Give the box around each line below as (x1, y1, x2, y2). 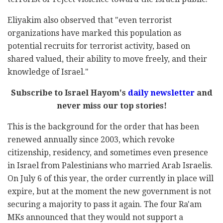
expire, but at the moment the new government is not (7, 186, 211, 196)
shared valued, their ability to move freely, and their (7, 54, 207, 64)
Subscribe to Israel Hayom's (10, 88, 128, 98)
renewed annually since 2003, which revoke (7, 134, 175, 144)
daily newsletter (127, 88, 195, 98)
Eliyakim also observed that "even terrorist (7, 15, 172, 25)
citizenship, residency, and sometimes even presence (7, 147, 208, 157)
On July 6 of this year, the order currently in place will (7, 173, 214, 183)
